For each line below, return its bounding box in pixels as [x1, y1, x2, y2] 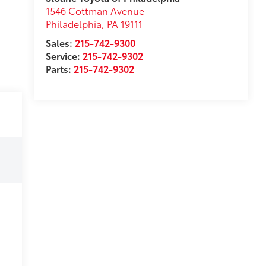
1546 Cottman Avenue [45, 4, 144, 18]
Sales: [45, 36, 75, 50]
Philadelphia [45, 17, 102, 31]
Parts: [45, 62, 74, 76]
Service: [45, 49, 83, 63]
